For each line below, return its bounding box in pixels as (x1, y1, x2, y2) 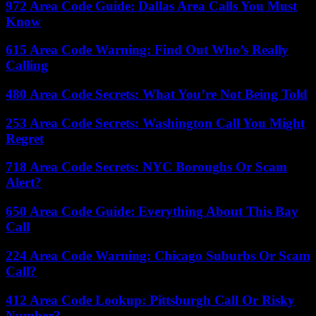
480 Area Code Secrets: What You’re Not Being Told (6, 86, 308, 102)
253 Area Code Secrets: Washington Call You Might (6, 115, 305, 130)
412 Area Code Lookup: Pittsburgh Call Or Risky (6, 292, 295, 308)
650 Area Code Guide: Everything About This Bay (6, 204, 298, 219)
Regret (6, 130, 44, 146)
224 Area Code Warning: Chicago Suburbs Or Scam (6, 248, 310, 263)
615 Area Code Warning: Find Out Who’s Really (6, 42, 288, 58)
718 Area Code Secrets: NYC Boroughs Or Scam (6, 159, 287, 175)
